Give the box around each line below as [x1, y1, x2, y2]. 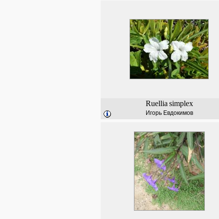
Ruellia [145, 99, 168, 108]
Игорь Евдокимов [145, 109, 193, 116]
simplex [169, 99, 193, 108]
